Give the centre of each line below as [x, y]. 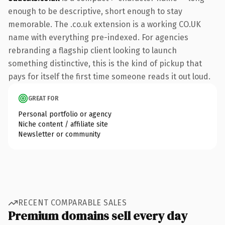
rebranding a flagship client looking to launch [92, 50]
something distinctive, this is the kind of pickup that [105, 63]
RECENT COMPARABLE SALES [73, 203]
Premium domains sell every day [98, 215]
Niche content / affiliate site [63, 124]
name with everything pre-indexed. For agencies [98, 37]
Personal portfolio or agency [65, 114]
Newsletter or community [59, 134]
